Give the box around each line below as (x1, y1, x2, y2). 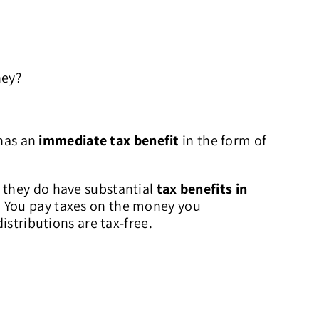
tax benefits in (156, 179, 248, 199)
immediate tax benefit (36, 131, 179, 150)
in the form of (179, 131, 267, 150)
